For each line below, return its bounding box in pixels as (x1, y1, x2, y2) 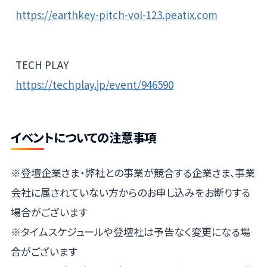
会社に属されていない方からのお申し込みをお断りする (10, 184, 250, 200)
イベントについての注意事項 (10, 128, 157, 146)
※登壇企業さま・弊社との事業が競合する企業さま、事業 (10, 164, 255, 180)
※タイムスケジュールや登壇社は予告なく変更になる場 (10, 223, 250, 239)
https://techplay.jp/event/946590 (15, 77, 174, 92)
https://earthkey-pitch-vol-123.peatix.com (15, 7, 218, 23)
